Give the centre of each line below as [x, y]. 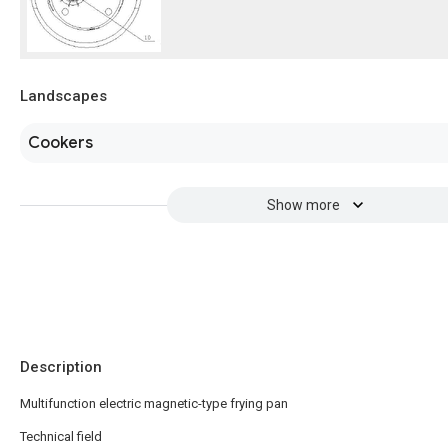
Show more [303, 205]
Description [61, 367]
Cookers [60, 143]
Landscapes [63, 96]
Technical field [61, 436]
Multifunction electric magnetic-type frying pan [154, 403]
